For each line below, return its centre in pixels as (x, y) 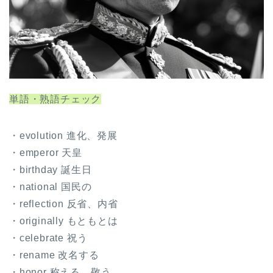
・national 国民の (51, 186)
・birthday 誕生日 (51, 169)
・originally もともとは (64, 221)
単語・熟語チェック (55, 99)
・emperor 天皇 (46, 152)
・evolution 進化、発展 (63, 135)
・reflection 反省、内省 (64, 204)
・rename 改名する (54, 255)
